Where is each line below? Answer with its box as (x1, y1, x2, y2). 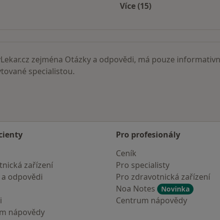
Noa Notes (116, 183, 157, 194)
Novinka (161, 184, 190, 193)
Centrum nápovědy (116, 195, 187, 206)
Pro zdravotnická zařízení (116, 171, 210, 182)
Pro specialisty (116, 160, 169, 170)
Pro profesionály (116, 129, 180, 140)
